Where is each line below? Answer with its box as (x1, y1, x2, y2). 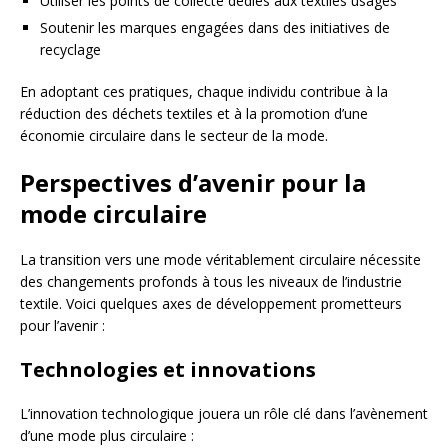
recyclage (40, 40, 101, 59)
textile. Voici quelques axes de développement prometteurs (20, 294, 402, 313)
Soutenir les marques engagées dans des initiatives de (40, 18, 390, 37)
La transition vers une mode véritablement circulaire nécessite (20, 250, 421, 269)
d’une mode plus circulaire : (20, 426, 194, 445)
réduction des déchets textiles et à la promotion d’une (20, 104, 368, 123)
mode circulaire (20, 197, 207, 230)
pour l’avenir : (20, 316, 105, 335)
